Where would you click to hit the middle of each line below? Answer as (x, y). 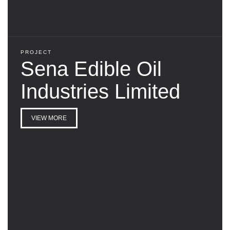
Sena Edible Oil (91, 69)
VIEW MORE (49, 118)
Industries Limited (100, 91)
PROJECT (36, 52)
